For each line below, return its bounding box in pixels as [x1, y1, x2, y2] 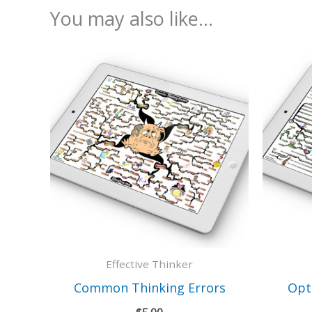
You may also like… [50, 5, 213, 31]
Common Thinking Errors [73, 279, 226, 296]
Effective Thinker [106, 257, 193, 272]
